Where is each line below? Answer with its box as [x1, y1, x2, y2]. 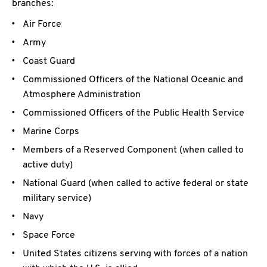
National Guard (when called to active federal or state [23, 178, 249, 190]
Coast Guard [23, 55, 75, 68]
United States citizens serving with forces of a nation [23, 248, 248, 260]
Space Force [23, 229, 75, 242]
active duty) [23, 159, 73, 172]
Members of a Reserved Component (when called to [23, 144, 244, 157]
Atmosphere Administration [23, 89, 141, 101]
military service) [23, 193, 91, 205]
